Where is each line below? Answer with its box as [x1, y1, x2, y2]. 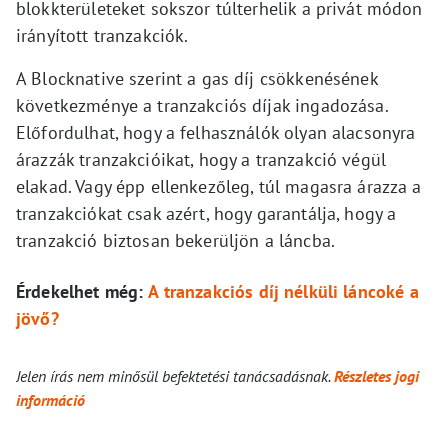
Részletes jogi [334, 366, 419, 387]
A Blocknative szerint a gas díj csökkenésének [16, 67, 378, 91]
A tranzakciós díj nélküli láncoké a [148, 280, 419, 304]
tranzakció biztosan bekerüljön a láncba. [16, 229, 335, 253]
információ [16, 390, 85, 411]
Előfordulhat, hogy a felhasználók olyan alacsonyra [16, 121, 416, 145]
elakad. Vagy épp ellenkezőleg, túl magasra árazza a [16, 175, 422, 199]
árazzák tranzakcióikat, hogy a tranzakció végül [16, 148, 387, 172]
